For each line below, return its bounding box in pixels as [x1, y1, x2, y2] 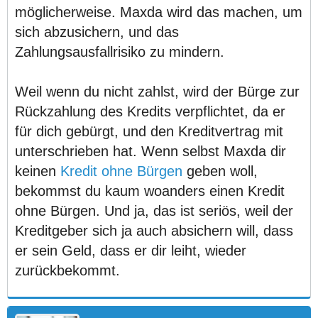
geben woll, [182, 163, 258, 179]
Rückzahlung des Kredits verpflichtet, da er [15, 104, 285, 119]
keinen [15, 163, 60, 179]
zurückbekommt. [15, 263, 120, 278]
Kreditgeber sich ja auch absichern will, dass [15, 223, 293, 238]
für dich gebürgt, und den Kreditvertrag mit [15, 124, 283, 139]
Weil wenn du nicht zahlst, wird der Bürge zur [15, 84, 300, 99]
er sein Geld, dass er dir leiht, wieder [15, 243, 246, 258]
